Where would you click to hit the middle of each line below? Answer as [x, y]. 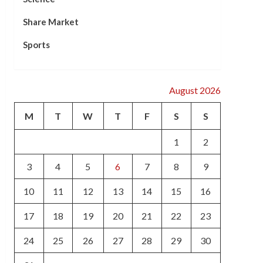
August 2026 [195, 90]
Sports [36, 45]
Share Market [50, 22]
